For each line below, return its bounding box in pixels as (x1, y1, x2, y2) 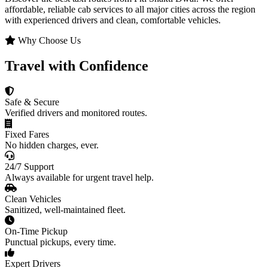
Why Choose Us (16, 35, 81, 46)
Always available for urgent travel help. (5, 172, 154, 183)
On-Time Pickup (5, 226, 68, 237)
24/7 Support (5, 162, 54, 172)
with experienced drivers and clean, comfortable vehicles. (5, 15, 221, 26)
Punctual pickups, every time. (5, 237, 116, 248)
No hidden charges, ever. (5, 140, 99, 151)
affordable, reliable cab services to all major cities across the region (5, 4, 255, 15)
